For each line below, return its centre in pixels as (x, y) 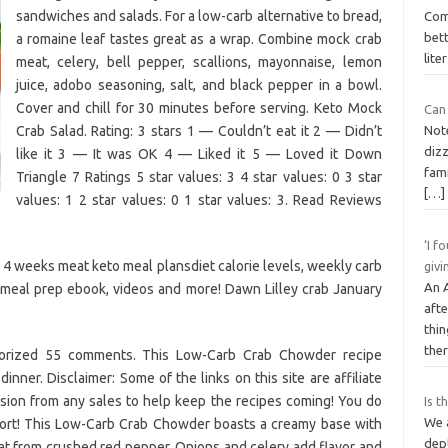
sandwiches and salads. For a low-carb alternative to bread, (198, 15)
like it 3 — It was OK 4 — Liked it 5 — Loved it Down (198, 153)
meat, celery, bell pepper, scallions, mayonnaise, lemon (198, 61)
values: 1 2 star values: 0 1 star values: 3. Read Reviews (198, 199)
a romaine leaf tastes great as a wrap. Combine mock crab (198, 38)
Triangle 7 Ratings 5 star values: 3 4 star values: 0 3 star (198, 176)
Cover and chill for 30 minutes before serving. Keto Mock (198, 107)
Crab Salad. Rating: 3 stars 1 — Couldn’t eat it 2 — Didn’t (198, 130)
